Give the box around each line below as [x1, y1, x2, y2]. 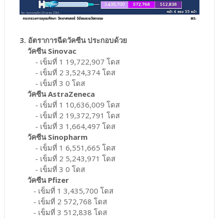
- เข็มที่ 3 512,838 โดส [19, 207, 107, 217]
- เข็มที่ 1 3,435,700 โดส [19, 185, 113, 196]
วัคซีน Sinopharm [19, 131, 88, 142]
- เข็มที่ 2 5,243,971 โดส [19, 153, 115, 163]
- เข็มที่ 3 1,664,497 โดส [19, 121, 115, 131]
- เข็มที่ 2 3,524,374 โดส [19, 67, 115, 77]
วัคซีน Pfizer [19, 175, 69, 185]
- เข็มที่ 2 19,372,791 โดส [19, 110, 120, 120]
